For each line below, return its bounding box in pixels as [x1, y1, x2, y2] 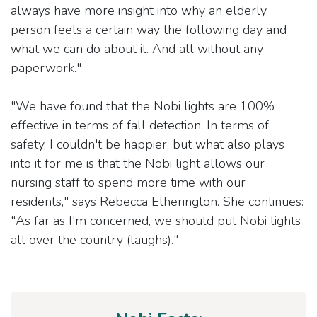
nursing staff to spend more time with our [11, 173, 246, 191]
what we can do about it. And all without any [11, 40, 263, 57]
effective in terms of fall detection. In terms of [11, 116, 269, 134]
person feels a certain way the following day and [11, 21, 287, 38]
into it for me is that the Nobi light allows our [11, 154, 265, 172]
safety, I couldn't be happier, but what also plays [11, 135, 284, 153]
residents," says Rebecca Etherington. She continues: [11, 192, 304, 210]
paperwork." [11, 59, 81, 76]
